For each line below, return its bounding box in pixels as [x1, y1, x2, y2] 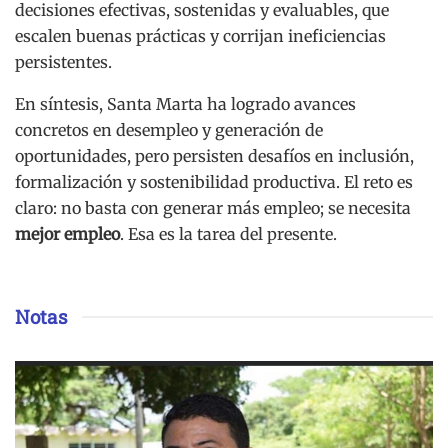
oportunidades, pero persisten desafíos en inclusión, [15, 146, 414, 167]
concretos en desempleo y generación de [15, 120, 323, 141]
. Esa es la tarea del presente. [120, 224, 337, 245]
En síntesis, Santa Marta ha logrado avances [15, 94, 356, 115]
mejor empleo [15, 224, 120, 245]
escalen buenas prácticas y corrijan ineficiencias [15, 26, 386, 47]
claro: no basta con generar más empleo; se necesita [15, 198, 411, 219]
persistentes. [15, 52, 112, 73]
